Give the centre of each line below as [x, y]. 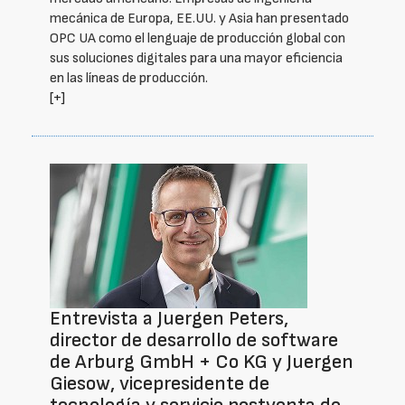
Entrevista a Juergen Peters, [169, 319]
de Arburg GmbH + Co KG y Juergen [202, 362]
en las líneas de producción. [129, 78]
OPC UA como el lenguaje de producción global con [198, 38]
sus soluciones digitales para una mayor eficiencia [196, 58]
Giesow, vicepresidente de [160, 384]
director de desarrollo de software [194, 340]
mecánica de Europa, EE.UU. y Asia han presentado [199, 19]
